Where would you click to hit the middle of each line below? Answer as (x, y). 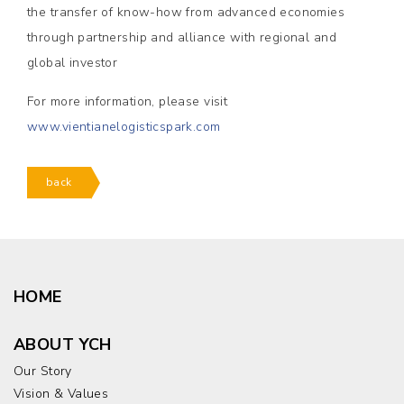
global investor (73, 63)
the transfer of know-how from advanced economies (186, 12)
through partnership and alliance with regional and (182, 37)
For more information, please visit (128, 101)
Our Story (43, 371)
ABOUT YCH (63, 344)
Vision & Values (61, 394)
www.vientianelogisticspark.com (124, 127)
